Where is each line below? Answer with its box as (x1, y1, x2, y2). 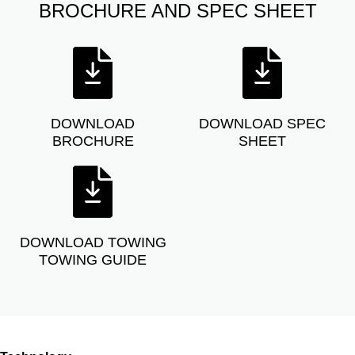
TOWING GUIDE (39, 252, 147, 268)
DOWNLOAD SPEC (199, 116, 326, 132)
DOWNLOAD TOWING (19, 235, 166, 250)
